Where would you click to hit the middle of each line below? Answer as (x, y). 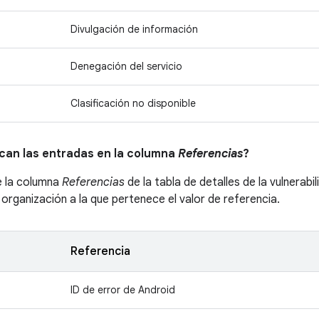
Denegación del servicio (126, 66)
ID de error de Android (123, 290)
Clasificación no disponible (133, 103)
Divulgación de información (134, 29)
